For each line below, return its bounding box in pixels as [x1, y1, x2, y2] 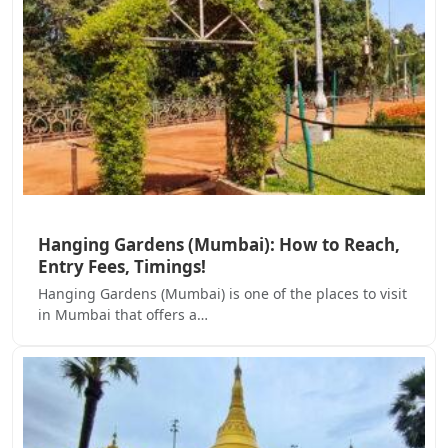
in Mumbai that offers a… [38, 305, 208, 325]
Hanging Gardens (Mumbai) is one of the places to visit [38, 284, 407, 304]
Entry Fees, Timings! [38, 255, 206, 279]
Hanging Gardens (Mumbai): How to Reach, [38, 233, 400, 257]
